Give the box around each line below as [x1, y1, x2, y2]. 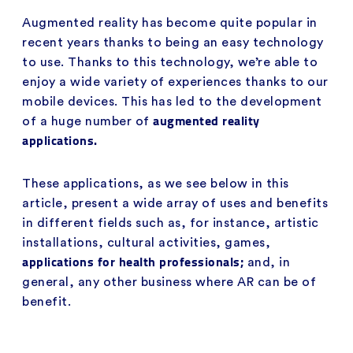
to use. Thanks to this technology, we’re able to [22, 55, 318, 69]
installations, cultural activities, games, [22, 236, 270, 249]
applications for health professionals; [22, 251, 247, 270]
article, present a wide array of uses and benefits [22, 196, 328, 210]
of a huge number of [22, 114, 153, 128]
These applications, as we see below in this [22, 176, 289, 190]
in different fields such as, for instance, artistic [22, 216, 319, 229]
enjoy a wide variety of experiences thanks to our [22, 75, 329, 88]
